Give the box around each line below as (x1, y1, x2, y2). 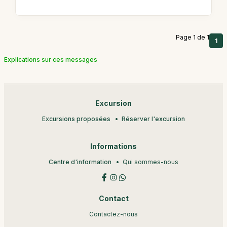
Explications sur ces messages (4, 55, 97, 63)
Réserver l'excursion (122, 115, 185, 123)
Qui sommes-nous (123, 158, 178, 166)
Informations (90, 142, 137, 150)
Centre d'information (49, 158, 111, 166)
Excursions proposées (42, 115, 110, 123)
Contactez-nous (89, 210, 138, 218)
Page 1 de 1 (176, 33, 209, 41)
